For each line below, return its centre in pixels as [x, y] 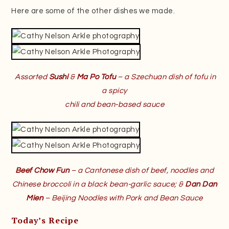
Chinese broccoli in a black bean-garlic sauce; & [98, 185]
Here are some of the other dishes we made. [93, 11]
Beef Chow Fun [42, 171]
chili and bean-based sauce [114, 105]
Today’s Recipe [45, 221]
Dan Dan [201, 185]
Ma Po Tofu [96, 77]
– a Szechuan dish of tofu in [166, 77]
